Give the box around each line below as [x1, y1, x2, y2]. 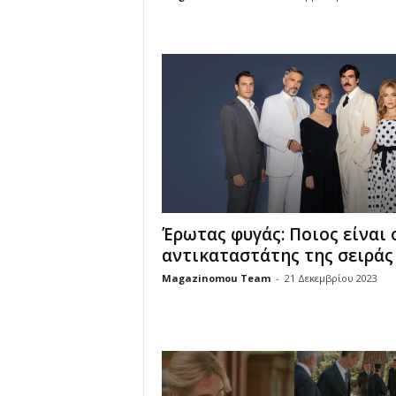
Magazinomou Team [161, 271, 270, 285]
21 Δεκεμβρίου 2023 [284, 271, 377, 285]
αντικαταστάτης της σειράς [161, 244, 393, 267]
